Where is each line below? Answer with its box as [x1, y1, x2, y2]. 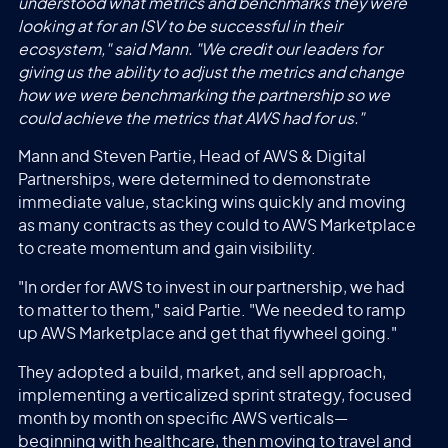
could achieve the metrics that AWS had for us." [17, 110, 364, 127]
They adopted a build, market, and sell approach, [17, 364, 386, 381]
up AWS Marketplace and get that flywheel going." [17, 326, 397, 343]
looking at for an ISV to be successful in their [17, 18, 342, 35]
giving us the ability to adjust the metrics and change [17, 64, 404, 81]
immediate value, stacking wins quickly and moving [17, 195, 406, 212]
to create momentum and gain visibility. [17, 241, 316, 258]
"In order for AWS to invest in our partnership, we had [17, 280, 405, 297]
